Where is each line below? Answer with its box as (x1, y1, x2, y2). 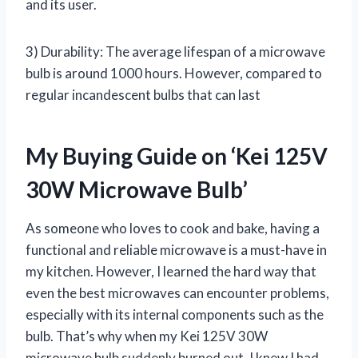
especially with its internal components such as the (26, 305, 324, 323)
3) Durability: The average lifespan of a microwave (26, 42, 325, 60)
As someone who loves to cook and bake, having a (26, 219, 320, 237)
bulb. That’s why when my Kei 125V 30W (26, 327, 268, 344)
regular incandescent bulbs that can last (26, 86, 261, 103)
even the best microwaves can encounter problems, (26, 284, 329, 301)
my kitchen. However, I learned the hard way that (26, 262, 316, 280)
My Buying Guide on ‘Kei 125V (26, 141, 328, 169)
